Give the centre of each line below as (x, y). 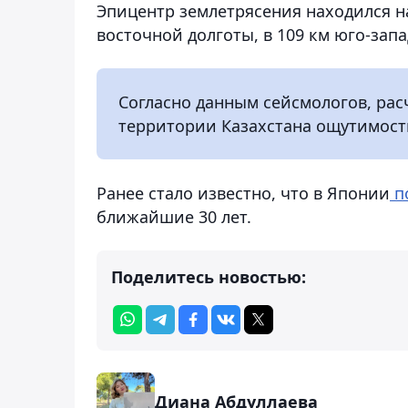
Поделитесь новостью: (209, 276)
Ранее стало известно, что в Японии (243, 193)
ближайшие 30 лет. (176, 216)
